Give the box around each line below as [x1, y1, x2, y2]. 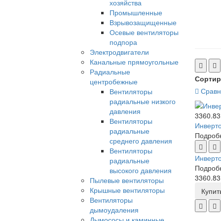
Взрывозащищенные [110, 17, 177, 28]
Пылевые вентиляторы [90, 175, 164, 185]
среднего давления [110, 136, 172, 146]
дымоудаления [90, 205, 139, 215]
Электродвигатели [90, 47, 149, 57]
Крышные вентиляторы [90, 185, 165, 195]
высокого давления [110, 165, 172, 176]
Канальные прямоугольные [90, 57, 179, 67]
